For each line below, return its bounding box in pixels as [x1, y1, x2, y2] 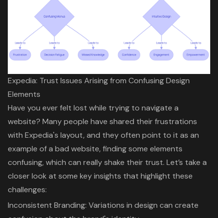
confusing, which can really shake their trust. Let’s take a [8, 157, 207, 167]
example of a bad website [8, 143, 99, 154]
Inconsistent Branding [8, 200, 85, 210]
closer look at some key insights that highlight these [8, 170, 193, 181]
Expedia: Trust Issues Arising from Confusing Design [8, 75, 190, 86]
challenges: [8, 184, 47, 195]
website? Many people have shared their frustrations [8, 116, 197, 127]
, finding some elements [99, 143, 182, 154]
